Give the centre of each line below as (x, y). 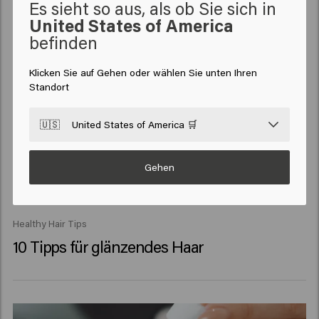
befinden (63, 43)
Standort (49, 86)
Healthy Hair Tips (50, 223)
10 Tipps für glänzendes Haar (109, 247)
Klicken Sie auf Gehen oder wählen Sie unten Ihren (143, 72)
